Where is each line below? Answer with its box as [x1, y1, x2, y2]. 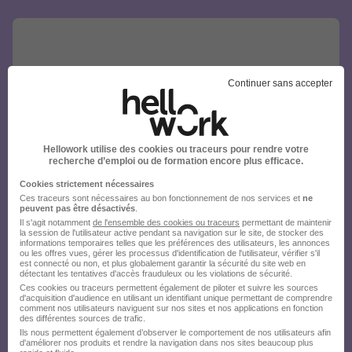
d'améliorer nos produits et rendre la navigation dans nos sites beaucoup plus [20, 337, 313, 347]
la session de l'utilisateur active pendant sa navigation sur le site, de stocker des [20, 227, 324, 237]
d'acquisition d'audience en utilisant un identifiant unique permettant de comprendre [20, 292, 332, 302]
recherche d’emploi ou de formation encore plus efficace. [49, 155, 303, 167]
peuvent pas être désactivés [20, 203, 135, 213]
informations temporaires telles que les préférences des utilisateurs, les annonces [20, 237, 330, 247]
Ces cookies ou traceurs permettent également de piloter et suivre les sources [20, 282, 318, 292]
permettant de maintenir [240, 217, 332, 227]
